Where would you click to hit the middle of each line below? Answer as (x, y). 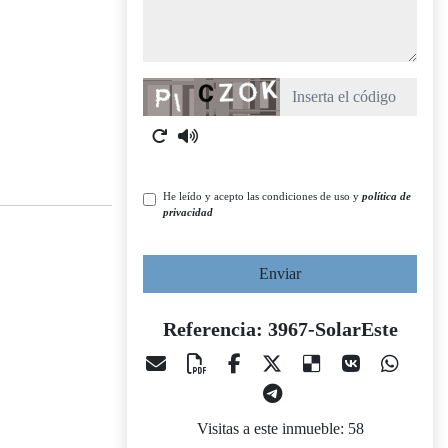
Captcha (168, 88)
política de (386, 196)
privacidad (188, 212)
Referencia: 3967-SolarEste (280, 329)
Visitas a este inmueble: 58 (280, 428)
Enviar (280, 273)
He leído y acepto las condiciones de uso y (262, 196)
